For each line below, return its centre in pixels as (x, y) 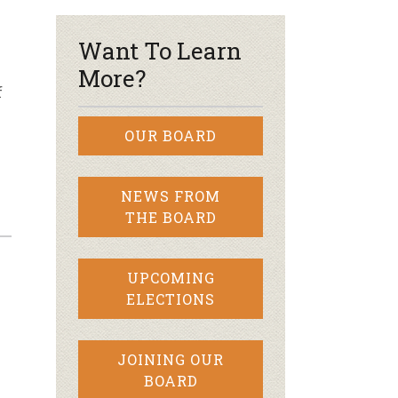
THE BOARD (171, 217)
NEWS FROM (171, 196)
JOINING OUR (171, 359)
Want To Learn (160, 51)
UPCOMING (171, 278)
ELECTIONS (171, 299)
